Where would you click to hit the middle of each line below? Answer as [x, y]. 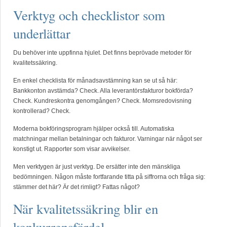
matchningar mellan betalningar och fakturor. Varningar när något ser [108, 139]
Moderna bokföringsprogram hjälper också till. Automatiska [94, 129]
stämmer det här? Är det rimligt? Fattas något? [77, 187]
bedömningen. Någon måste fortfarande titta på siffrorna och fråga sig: [109, 177]
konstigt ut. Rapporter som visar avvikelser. [72, 149]
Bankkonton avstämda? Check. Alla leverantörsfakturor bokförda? [103, 91]
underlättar [42, 33]
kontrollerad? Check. [42, 111]
